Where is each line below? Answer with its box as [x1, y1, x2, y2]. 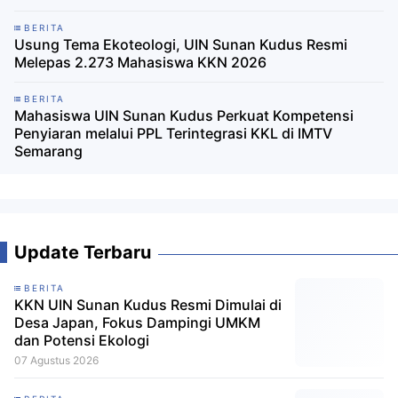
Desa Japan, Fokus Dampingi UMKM [14, 314, 260, 331]
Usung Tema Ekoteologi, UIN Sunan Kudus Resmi [14, 36, 347, 53]
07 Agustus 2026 [14, 354, 99, 367]
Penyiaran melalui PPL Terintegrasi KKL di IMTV [14, 124, 332, 142]
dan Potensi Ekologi [14, 331, 149, 349]
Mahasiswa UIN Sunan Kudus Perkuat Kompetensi [14, 107, 354, 124]
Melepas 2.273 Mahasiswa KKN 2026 [14, 53, 267, 71]
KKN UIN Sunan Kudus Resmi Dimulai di [14, 296, 282, 314]
